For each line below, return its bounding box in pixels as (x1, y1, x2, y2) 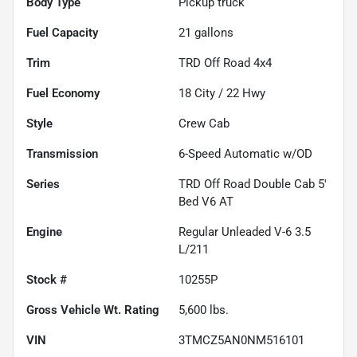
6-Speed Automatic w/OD (178, 147, 312, 162)
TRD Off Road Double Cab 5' (178, 177, 327, 192)
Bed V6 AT (178, 194, 233, 210)
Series (26, 177, 60, 192)
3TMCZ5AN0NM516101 (178, 333, 304, 348)
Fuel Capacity (26, 25, 98, 41)
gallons (191, 25, 233, 41)
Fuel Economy (26, 86, 100, 101)
